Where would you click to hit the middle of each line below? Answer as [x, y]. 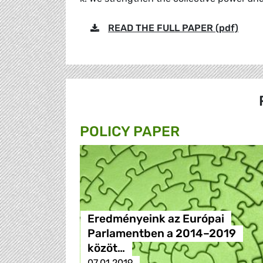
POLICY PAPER [130, 132]
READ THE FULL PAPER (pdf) [173, 28]
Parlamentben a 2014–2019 [161, 234]
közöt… [106, 248]
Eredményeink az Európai [156, 219]
